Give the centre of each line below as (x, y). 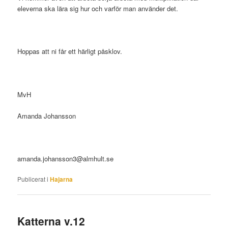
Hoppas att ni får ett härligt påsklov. (70, 51)
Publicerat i (33, 179)
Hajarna (62, 179)
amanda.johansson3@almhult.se (66, 159)
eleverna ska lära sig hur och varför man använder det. (98, 9)
